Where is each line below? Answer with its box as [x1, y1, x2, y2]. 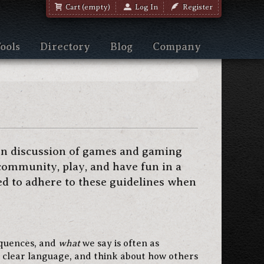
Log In [131, 3, 159, 11]
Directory [40, 41, 90, 52]
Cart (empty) [62, 3, 111, 11]
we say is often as [80, 238, 159, 249]
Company [153, 41, 201, 52]
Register [179, 3, 213, 11]
